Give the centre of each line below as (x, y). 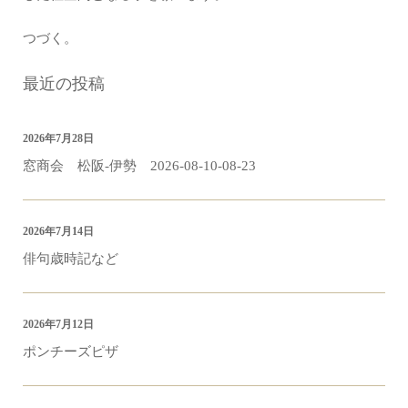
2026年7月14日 (58, 231)
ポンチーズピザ (71, 351)
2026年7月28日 (58, 138)
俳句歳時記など (71, 258)
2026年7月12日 (58, 324)
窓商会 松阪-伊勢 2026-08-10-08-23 (139, 165)
